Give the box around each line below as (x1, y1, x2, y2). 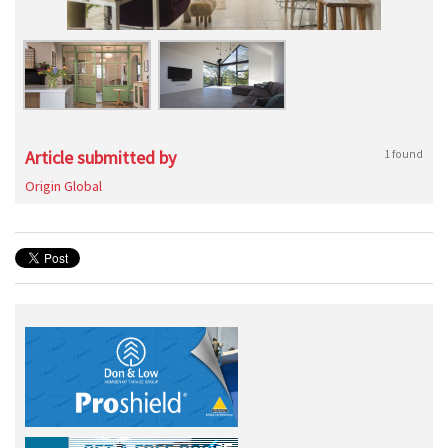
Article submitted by (25, 146, 176, 169)
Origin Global (25, 177, 102, 195)
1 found (384, 146, 423, 161)
